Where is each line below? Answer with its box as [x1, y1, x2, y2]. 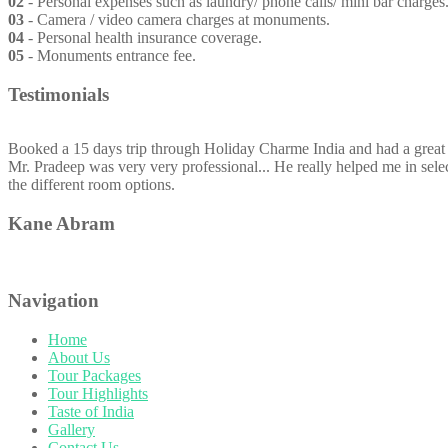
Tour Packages [48, 367, 141, 385]
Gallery [48, 421, 95, 439]
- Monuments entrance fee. [24, 46, 196, 64]
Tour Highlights [48, 385, 148, 403]
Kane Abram [8, 213, 115, 235]
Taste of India [48, 403, 134, 421]
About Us [48, 349, 110, 367]
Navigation [8, 290, 99, 312]
